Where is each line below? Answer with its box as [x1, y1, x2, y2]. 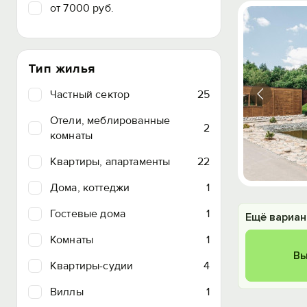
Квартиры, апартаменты [50, 155, 171, 169]
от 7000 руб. [50, 1, 114, 15]
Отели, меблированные [50, 114, 171, 127]
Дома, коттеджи [50, 181, 130, 195]
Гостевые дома [50, 207, 126, 221]
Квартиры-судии [50, 259, 134, 273]
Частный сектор [50, 88, 130, 101]
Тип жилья [28, 61, 95, 76]
